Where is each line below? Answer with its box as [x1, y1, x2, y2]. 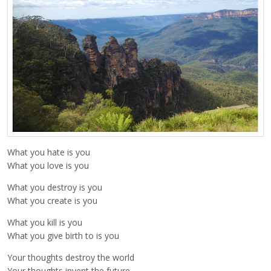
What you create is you [7, 195, 97, 207]
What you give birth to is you [7, 230, 119, 242]
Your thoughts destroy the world [7, 252, 134, 264]
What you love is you [7, 160, 89, 172]
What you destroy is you [7, 181, 102, 194]
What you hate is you [7, 146, 90, 158]
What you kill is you [7, 217, 82, 229]
